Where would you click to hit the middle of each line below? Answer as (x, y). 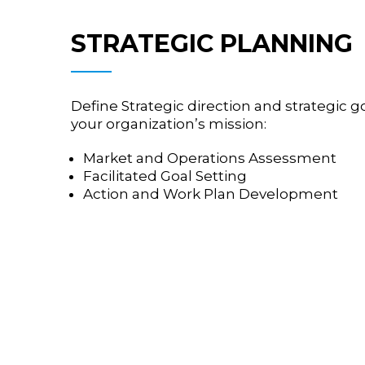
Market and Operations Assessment (210, 158)
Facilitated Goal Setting (165, 176)
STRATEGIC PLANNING (212, 44)
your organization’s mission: (169, 124)
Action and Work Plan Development (211, 194)
